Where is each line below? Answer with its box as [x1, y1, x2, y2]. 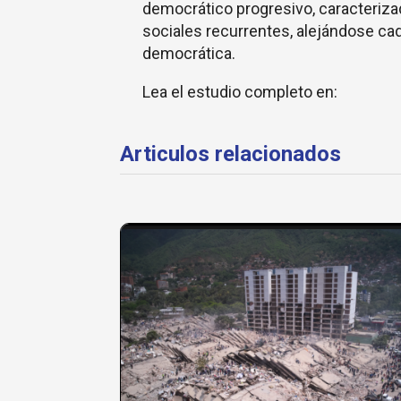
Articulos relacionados [120, 141, 342, 167]
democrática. [141, 44, 239, 64]
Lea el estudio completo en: [141, 82, 341, 102]
